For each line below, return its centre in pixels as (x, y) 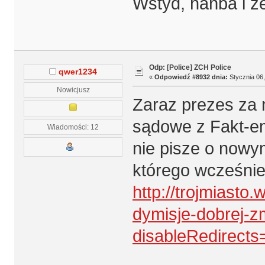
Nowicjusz (73, 89)
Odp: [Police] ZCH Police (190, 67)
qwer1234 (78, 72)
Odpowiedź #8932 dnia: (191, 77)
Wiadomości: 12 (73, 127)
